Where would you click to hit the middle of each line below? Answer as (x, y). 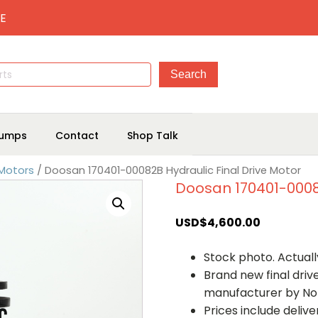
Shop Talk (153, 135)
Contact (77, 135)
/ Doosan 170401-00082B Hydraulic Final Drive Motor (168, 170)
